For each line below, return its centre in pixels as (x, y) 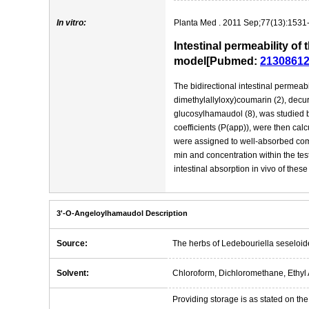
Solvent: (73, 273)
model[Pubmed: (217, 61)
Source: (72, 243)
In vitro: (71, 23)
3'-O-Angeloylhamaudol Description (122, 213)
